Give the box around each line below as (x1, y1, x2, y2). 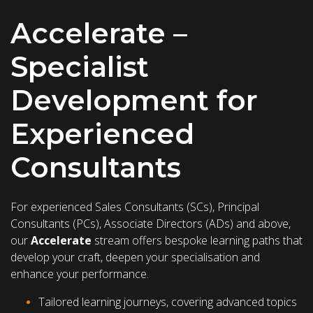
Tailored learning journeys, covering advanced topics (38, 294, 297, 310)
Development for (10, 83, 258, 118)
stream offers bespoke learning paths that (92, 233, 303, 249)
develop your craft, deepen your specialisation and (10, 249, 260, 265)
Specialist (10, 50, 149, 85)
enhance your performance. (10, 266, 149, 282)
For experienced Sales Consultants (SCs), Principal (10, 199, 259, 215)
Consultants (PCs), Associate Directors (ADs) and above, (10, 216, 291, 232)
